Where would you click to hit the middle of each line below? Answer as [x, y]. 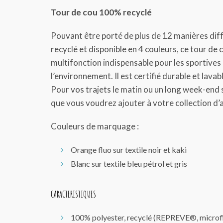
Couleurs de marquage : [95, 126]
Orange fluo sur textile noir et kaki [129, 149]
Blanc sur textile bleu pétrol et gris [129, 163]
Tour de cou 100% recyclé [101, 12]
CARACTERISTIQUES [73, 194]
